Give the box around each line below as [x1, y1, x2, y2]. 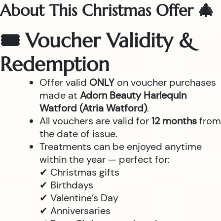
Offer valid [39, 76, 89, 89]
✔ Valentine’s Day [39, 191, 118, 204]
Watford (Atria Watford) [39, 102, 147, 114]
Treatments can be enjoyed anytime [39, 140, 202, 153]
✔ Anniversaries [39, 204, 110, 217]
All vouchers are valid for [39, 114, 151, 127]
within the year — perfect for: [39, 153, 170, 166]
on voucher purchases [114, 76, 216, 89]
